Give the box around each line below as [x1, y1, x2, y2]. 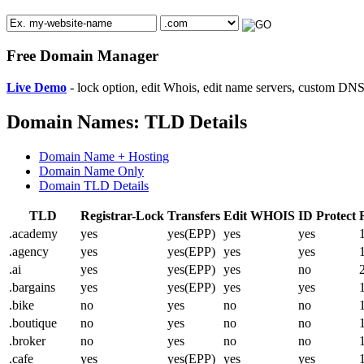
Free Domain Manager [6, 47, 158, 65]
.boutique [9, 315, 57, 330]
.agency [9, 244, 49, 258]
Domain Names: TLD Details [6, 110, 247, 132]
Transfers [167, 208, 220, 223]
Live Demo [6, 80, 67, 94]
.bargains [9, 279, 55, 294]
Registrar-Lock [80, 208, 164, 223]
